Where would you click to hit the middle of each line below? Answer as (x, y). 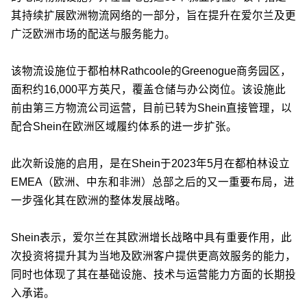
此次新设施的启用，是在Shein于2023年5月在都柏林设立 (150, 164)
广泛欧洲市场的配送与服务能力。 (93, 34)
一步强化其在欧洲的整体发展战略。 (99, 201)
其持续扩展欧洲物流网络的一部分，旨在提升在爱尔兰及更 (153, 16)
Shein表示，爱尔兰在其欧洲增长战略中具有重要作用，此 (151, 238)
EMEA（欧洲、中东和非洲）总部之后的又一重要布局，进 (153, 182)
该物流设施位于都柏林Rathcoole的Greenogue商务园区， (151, 71)
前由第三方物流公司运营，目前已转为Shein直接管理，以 (151, 108)
